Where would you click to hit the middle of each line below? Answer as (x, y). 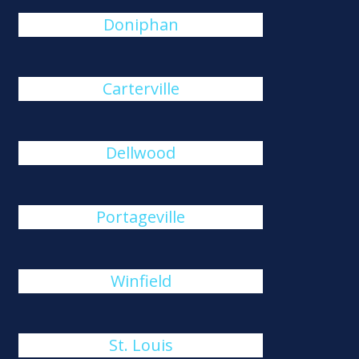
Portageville (141, 217)
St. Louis (141, 345)
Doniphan (141, 24)
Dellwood (141, 153)
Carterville (141, 89)
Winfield (141, 281)
